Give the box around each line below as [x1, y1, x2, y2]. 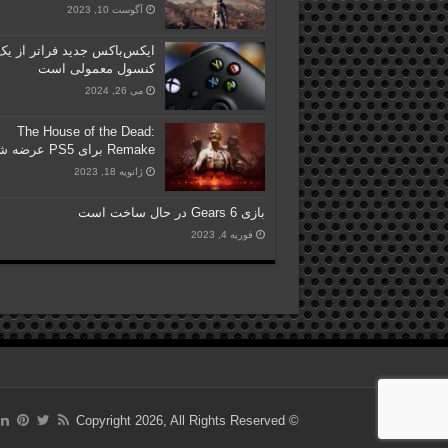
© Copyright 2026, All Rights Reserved [284, 413, 299, 429]
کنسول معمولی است [37, 61, 155, 76]
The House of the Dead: [16, 124, 155, 140]
